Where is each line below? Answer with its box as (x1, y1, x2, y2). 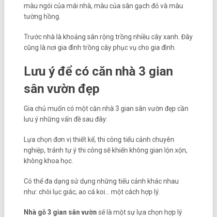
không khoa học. (23, 157, 75, 165)
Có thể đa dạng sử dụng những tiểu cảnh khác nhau (23, 177, 179, 186)
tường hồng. (23, 13, 62, 21)
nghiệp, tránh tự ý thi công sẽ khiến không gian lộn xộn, (23, 146, 187, 155)
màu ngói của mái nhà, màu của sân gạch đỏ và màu (23, 2, 183, 10)
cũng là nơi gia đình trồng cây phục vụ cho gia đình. (23, 44, 177, 52)
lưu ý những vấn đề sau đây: (23, 115, 109, 124)
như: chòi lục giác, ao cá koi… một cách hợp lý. (23, 188, 161, 196)
